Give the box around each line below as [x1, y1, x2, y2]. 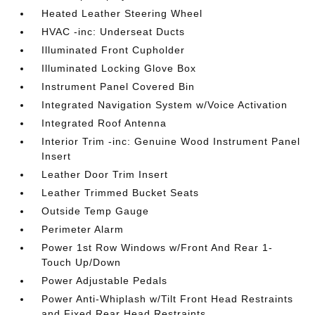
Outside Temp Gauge [41, 205, 150, 217]
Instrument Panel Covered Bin [41, 81, 195, 92]
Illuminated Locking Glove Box [41, 63, 197, 74]
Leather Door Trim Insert [41, 169, 169, 180]
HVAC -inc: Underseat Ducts [41, 26, 186, 37]
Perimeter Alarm [41, 224, 124, 235]
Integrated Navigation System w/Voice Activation [41, 99, 288, 110]
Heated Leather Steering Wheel [41, 8, 203, 19]
